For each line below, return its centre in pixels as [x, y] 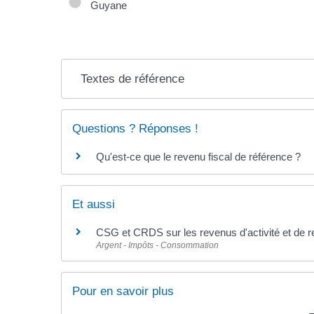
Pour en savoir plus [123, 292]
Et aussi [94, 205]
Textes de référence [132, 78]
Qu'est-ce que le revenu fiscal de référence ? [199, 156]
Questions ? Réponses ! [136, 128]
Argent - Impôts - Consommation [158, 246]
